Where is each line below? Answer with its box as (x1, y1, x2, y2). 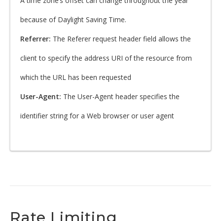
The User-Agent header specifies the (63, 92, 180, 101)
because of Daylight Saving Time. (20, 15, 126, 24)
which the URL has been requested (20, 73, 131, 82)
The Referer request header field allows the (53, 34, 191, 43)
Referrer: (20, 34, 53, 43)
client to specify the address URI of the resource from (20, 53, 192, 63)
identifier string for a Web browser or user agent (20, 111, 174, 120)
